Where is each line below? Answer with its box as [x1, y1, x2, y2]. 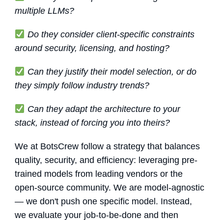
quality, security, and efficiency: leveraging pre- [15, 155, 197, 165]
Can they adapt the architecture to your [25, 104, 180, 114]
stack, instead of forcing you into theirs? [15, 117, 170, 128]
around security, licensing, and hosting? [15, 43, 169, 53]
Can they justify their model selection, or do [25, 66, 196, 77]
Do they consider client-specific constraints [25, 29, 194, 39]
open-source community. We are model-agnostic [15, 182, 204, 192]
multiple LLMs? [15, 5, 74, 16]
